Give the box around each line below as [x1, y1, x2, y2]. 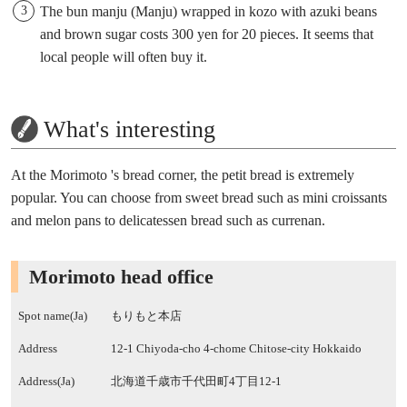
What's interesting [44, 116, 215, 144]
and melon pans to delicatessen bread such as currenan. [11, 213, 325, 229]
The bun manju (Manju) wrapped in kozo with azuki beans [40, 4, 377, 20]
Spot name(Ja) [18, 310, 87, 323]
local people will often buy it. [40, 49, 207, 65]
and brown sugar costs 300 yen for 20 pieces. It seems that [40, 26, 373, 43]
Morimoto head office [29, 265, 213, 289]
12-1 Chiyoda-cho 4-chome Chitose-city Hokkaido [111, 342, 362, 356]
